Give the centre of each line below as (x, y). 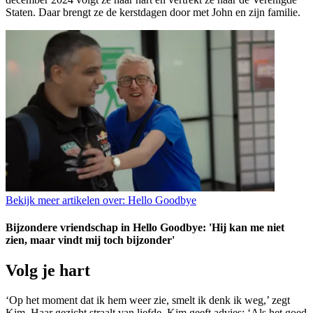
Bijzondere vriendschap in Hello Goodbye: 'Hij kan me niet (145, 228)
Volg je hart (48, 271)
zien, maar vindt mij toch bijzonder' (90, 240)
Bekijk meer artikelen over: (65, 200)
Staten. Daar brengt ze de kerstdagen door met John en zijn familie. (153, 12)
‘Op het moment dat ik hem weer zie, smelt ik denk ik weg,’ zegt (148, 300)
